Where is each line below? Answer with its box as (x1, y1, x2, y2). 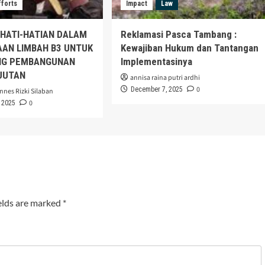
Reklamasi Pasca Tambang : (120, 28, 237, 41)
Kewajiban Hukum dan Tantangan (120, 42, 258, 54)
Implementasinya (120, 56, 192, 68)
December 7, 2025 (130, 85, 183, 94)
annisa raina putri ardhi (130, 73, 200, 83)
